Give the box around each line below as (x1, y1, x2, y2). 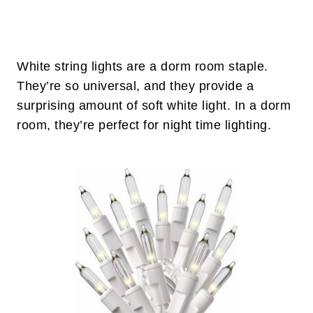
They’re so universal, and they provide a (17, 79, 254, 94)
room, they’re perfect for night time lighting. (17, 118, 271, 133)
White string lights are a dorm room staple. (17, 59, 268, 74)
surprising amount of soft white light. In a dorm (17, 99, 291, 113)
